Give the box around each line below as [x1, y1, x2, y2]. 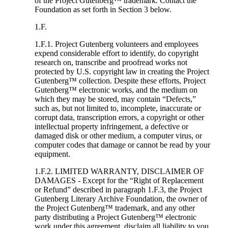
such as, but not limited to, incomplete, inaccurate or [34, 104, 201, 113]
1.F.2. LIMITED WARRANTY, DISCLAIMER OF [34, 167, 204, 176]
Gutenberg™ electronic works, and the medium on [34, 85, 197, 95]
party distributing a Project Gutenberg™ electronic [34, 213, 196, 222]
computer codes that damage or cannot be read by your [34, 140, 210, 150]
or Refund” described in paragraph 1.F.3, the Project [34, 185, 202, 194]
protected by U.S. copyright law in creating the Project [34, 67, 209, 76]
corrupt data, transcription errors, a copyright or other [34, 113, 204, 122]
